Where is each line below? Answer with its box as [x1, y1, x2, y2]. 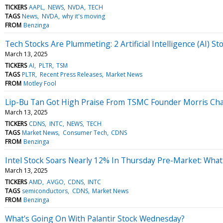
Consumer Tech [62, 128, 107, 137]
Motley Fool [23, 79, 57, 88]
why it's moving [62, 11, 105, 20]
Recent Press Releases [39, 70, 102, 79]
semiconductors [22, 186, 68, 195]
